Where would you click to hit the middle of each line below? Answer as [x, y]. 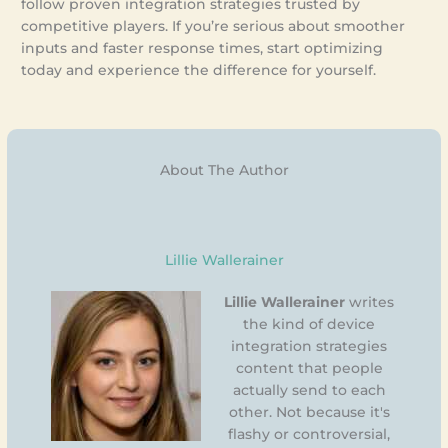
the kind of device [309, 323]
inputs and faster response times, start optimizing [202, 47]
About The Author [224, 169]
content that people [309, 367]
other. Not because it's [309, 411]
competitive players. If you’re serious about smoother [213, 25]
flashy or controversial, [309, 433]
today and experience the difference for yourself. [199, 69]
